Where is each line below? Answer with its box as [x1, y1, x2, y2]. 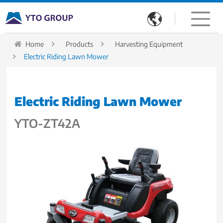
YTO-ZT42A [14, 115, 81, 131]
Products [66, 40, 94, 49]
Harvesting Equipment [115, 40, 183, 49]
